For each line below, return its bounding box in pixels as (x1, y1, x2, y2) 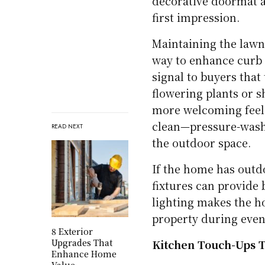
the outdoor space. (152, 135, 251, 151)
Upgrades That (51, 237, 112, 249)
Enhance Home (51, 248, 117, 260)
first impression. (152, 9, 240, 25)
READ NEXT (51, 122, 83, 131)
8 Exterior (51, 225, 93, 238)
